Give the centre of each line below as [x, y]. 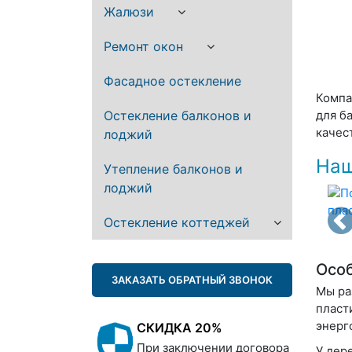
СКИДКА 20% [180, 328]
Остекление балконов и [178, 115]
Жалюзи [129, 12]
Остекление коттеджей [177, 222]
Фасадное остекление [172, 81]
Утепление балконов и [173, 169]
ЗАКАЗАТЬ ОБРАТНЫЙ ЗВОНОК [192, 280]
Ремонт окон [143, 46]
